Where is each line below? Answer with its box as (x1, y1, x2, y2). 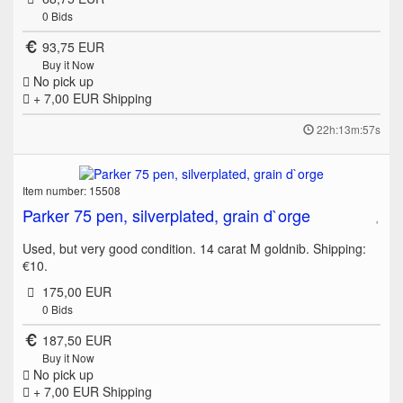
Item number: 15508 (22, 183, 121, 199)
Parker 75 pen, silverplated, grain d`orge (22, 203, 310, 228)
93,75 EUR (41, 38, 104, 57)
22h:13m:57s (317, 121, 381, 138)
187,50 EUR (41, 331, 112, 350)
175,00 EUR (41, 282, 112, 301)
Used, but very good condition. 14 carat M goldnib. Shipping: (22, 239, 366, 258)
